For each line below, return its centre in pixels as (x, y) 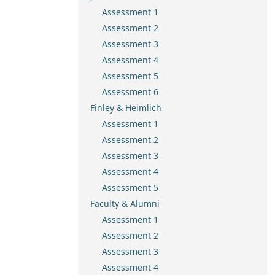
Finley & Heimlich (126, 108)
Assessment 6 (130, 92)
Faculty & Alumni (125, 203)
